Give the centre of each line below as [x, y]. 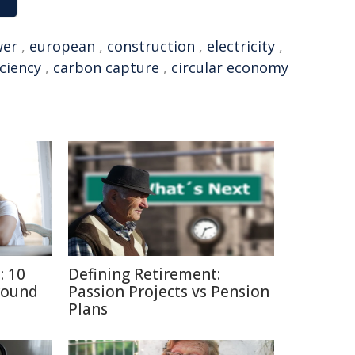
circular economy [230, 67]
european [62, 46]
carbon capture [106, 67]
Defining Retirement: [144, 274]
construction [151, 46]
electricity [241, 46]
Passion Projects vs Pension [169, 292]
